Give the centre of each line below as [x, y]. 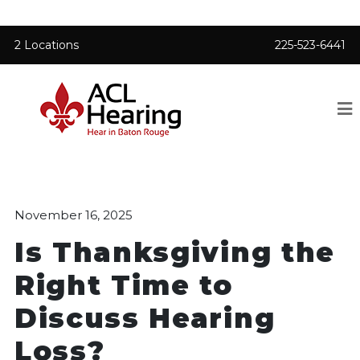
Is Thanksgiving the [175, 252]
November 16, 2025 [74, 215]
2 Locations [47, 45]
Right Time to [124, 285]
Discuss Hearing [145, 318]
